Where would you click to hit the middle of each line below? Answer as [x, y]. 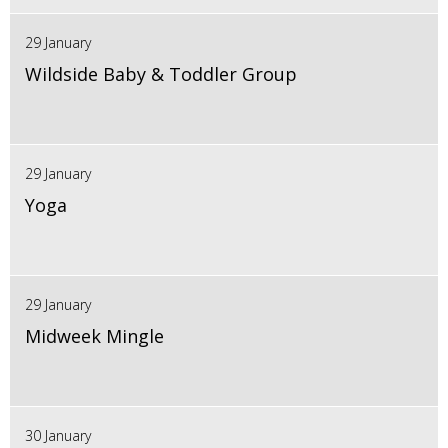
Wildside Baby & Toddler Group [161, 74]
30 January [58, 436]
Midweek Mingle [94, 336]
